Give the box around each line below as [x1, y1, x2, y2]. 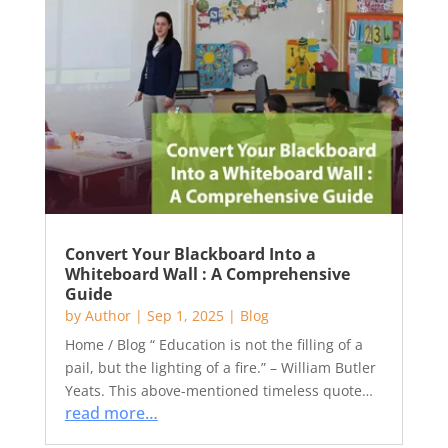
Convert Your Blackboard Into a [64, 243, 316, 265]
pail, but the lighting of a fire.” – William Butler [64, 358, 376, 377]
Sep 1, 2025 [146, 306, 224, 325]
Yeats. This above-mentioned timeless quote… [64, 381, 373, 400]
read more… [64, 402, 158, 424]
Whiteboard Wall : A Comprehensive [64, 263, 350, 285]
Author [84, 306, 131, 325]
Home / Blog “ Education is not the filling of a [64, 335, 363, 354]
